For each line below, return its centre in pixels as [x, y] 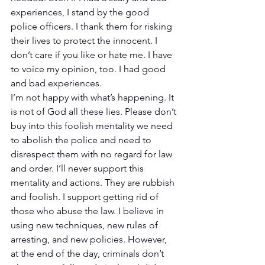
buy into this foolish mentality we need [93, 125]
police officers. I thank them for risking [93, 26]
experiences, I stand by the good [81, 12]
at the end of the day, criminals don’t [88, 253]
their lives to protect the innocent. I [85, 40]
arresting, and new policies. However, [90, 239]
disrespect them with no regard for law [93, 154]
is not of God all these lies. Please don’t [95, 111]
